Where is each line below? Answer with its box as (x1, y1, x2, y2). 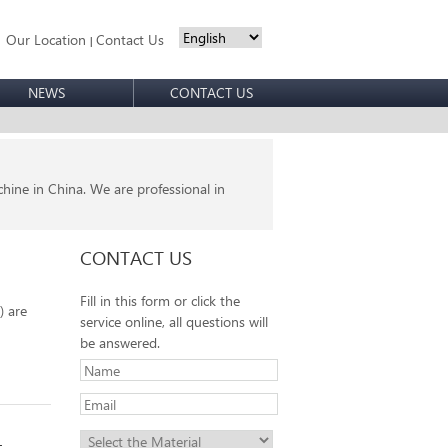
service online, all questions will (79, 312, 268, 331)
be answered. (79, 333, 160, 352)
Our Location (6, 30, 87, 49)
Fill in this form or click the (79, 291, 240, 310)
